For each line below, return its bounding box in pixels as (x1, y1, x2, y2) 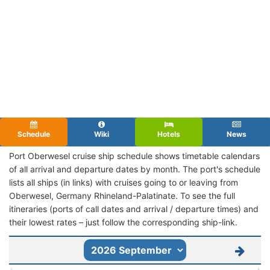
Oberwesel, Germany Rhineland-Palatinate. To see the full (9, 190, 235, 201)
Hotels (157, 129, 180, 139)
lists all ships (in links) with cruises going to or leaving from (9, 177, 238, 187)
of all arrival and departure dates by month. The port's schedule (9, 163, 260, 174)
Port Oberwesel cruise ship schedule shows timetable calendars (9, 150, 260, 161)
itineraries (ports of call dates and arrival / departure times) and (9, 203, 259, 214)
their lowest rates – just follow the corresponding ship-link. (9, 216, 237, 227)
